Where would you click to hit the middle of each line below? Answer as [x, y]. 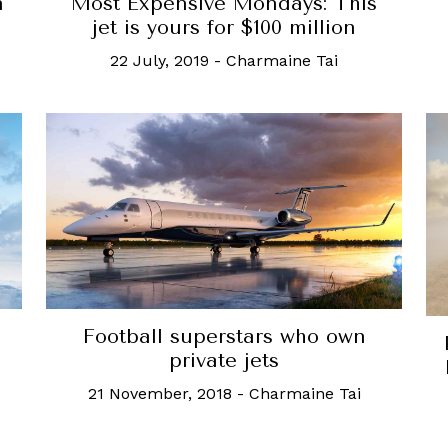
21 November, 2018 [159, 393]
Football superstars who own [224, 336]
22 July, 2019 [159, 61]
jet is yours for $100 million [224, 28]
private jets [224, 360]
